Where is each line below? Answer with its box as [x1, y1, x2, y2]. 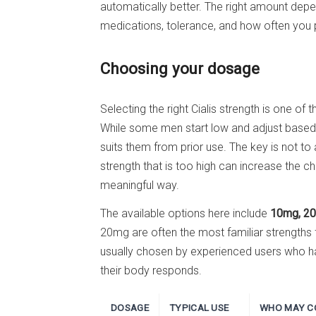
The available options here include [100, 206, 270, 220]
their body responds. [100, 263, 202, 277]
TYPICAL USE [169, 302, 229, 314]
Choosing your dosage [100, 59, 260, 78]
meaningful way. [100, 178, 179, 193]
